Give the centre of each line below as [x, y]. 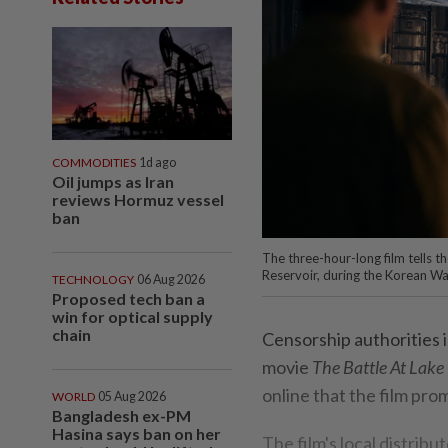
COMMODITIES [94, 162]
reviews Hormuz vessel [138, 199]
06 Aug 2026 [171, 279]
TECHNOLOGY [93, 279]
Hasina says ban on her [136, 433]
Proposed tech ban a [128, 298]
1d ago [157, 162]
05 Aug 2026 [132, 396]
